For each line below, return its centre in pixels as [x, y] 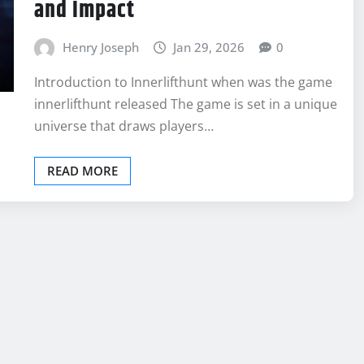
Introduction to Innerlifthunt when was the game [183, 82]
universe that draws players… [124, 126]
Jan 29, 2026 [209, 47]
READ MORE [82, 171]
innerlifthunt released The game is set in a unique [186, 104]
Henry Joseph [100, 47]
